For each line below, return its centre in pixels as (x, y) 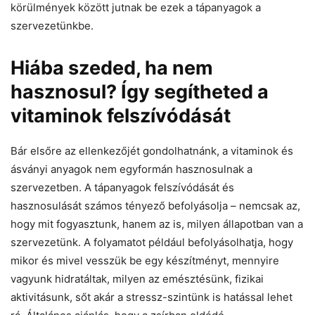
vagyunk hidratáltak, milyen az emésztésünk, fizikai (137, 279)
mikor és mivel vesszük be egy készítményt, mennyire (145, 261)
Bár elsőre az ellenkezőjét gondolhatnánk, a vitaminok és (152, 151)
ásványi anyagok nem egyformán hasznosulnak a (131, 169)
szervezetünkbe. (52, 26)
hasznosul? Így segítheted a (140, 92)
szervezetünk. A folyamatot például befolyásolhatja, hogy (152, 243)
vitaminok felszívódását (121, 116)
